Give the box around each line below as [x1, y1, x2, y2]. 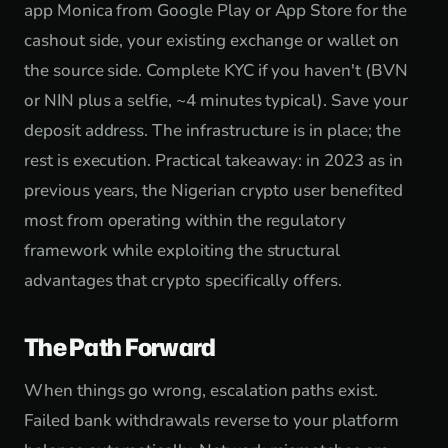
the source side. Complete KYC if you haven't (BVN [24, 59, 408, 82]
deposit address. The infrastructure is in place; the [24, 119, 401, 142]
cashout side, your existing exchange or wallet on [24, 29, 399, 52]
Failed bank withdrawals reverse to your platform [24, 409, 399, 432]
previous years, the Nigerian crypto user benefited [24, 179, 403, 202]
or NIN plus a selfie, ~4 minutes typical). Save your [24, 89, 408, 112]
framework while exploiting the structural [24, 239, 341, 262]
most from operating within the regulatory [24, 209, 347, 232]
